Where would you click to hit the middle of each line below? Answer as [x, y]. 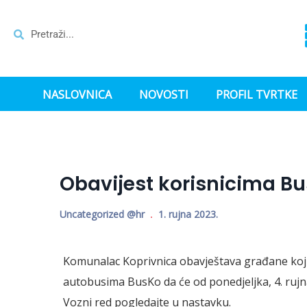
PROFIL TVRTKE [256, 95]
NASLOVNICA [77, 95]
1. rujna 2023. [188, 214]
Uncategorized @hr [102, 214]
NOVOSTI [163, 95]
